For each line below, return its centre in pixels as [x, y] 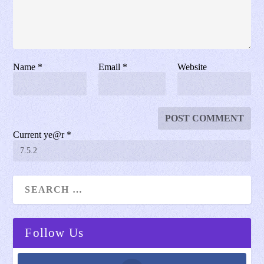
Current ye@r [40, 134]
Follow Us [55, 232]
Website [192, 67]
